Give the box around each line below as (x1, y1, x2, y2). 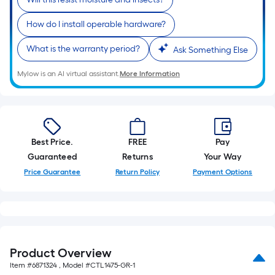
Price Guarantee (24, 168, 81, 176)
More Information (120, 69, 180, 78)
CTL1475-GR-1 (90, 261, 135, 269)
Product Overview (10, 246, 112, 260)
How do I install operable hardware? (26, 19, 166, 29)
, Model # (57, 261, 90, 269)
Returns (122, 152, 153, 162)
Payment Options (193, 168, 253, 176)
